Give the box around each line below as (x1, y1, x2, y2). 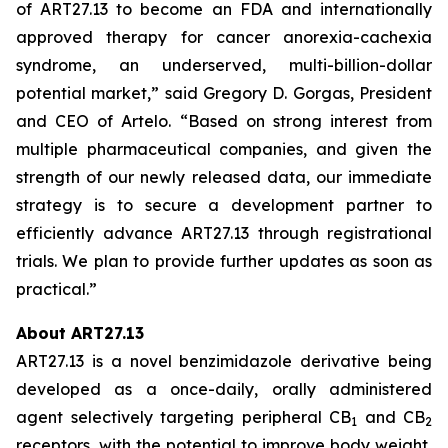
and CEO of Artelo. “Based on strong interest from (16, 111, 432, 131)
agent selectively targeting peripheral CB (16, 407, 351, 427)
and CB (357, 407, 425, 427)
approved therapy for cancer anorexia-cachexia (16, 27, 432, 47)
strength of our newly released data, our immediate (16, 167, 432, 187)
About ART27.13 (16, 323, 144, 343)
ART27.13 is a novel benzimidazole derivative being (16, 351, 432, 371)
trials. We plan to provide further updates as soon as (16, 251, 432, 271)
